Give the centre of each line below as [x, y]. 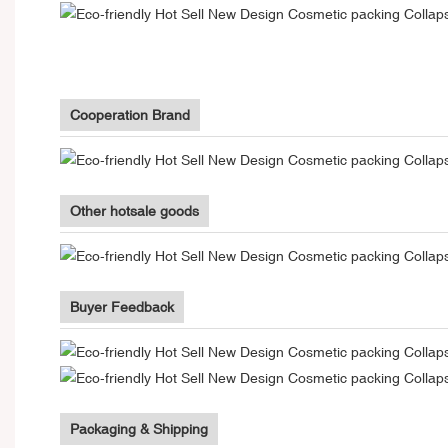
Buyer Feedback [122, 306]
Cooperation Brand [130, 114]
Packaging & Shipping [139, 428]
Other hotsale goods [134, 210]
